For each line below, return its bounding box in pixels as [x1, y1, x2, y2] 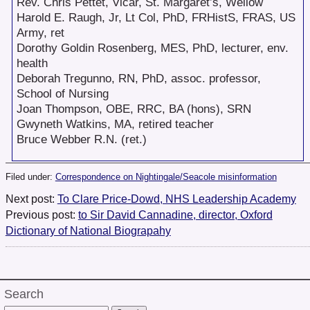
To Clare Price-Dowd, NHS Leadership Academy [57, 192, 296, 205]
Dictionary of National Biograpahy [5, 224, 171, 237]
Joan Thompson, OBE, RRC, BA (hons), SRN [16, 102, 251, 116]
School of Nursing [16, 87, 109, 101]
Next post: [5, 192, 57, 205]
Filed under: [5, 172, 55, 183]
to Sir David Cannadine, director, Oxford [77, 208, 273, 221]
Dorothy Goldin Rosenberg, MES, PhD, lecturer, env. [16, 42, 289, 55]
